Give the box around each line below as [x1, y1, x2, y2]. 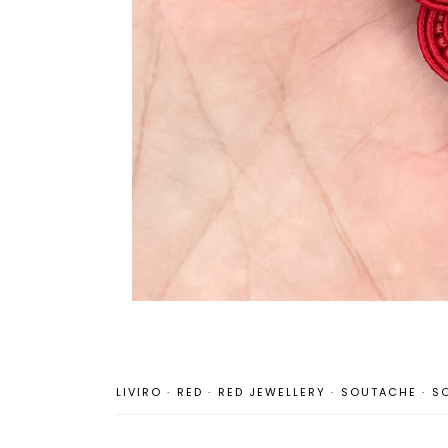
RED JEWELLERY [218, 384, 326, 401]
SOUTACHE [341, 384, 417, 401]
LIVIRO [116, 384, 162, 401]
